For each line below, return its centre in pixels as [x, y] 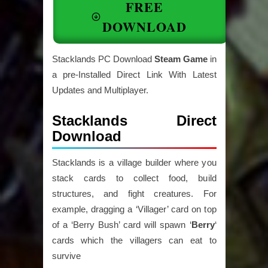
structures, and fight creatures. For [134, 194]
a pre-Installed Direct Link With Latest [134, 74]
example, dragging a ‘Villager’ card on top [134, 209]
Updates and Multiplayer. [100, 90]
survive [66, 256]
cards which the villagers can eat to [134, 240]
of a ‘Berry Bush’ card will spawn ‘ [121, 225]
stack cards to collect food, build [134, 178]
